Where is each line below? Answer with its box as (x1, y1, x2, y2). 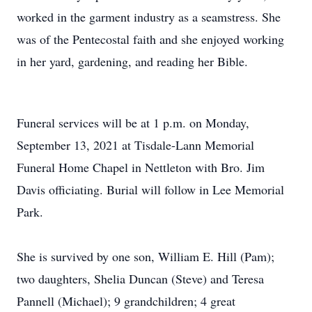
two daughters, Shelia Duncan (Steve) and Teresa (17, 270, 264, 287)
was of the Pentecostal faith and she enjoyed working (17, 31, 284, 47)
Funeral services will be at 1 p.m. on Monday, (17, 114, 249, 131)
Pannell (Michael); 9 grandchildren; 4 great (17, 292, 235, 309)
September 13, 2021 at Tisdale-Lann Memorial (17, 136, 254, 153)
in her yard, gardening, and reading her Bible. (17, 53, 248, 70)
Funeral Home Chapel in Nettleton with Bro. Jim (17, 159, 265, 175)
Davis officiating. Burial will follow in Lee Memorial (17, 181, 284, 198)
